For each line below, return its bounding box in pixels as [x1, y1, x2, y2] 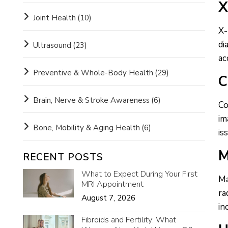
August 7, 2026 [81, 193, 135, 203]
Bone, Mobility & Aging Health [33, 123, 140, 133]
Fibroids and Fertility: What [81, 214, 176, 225]
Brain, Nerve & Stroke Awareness [33, 95, 150, 105]
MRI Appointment [81, 179, 144, 190]
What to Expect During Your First [81, 168, 197, 180]
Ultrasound [33, 40, 71, 50]
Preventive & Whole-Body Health [33, 68, 153, 78]
